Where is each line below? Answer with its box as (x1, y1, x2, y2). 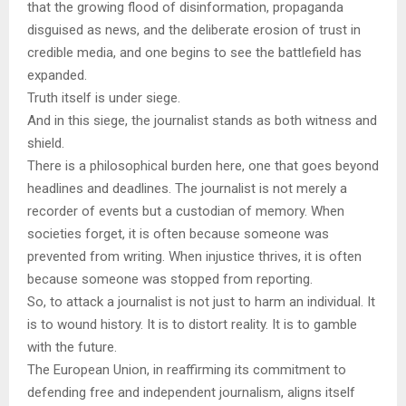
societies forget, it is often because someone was (27, 226, 329, 243)
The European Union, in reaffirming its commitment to (27, 362, 346, 379)
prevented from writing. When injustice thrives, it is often (27, 248, 362, 266)
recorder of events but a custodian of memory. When (27, 203, 344, 220)
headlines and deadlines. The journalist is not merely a (27, 180, 347, 198)
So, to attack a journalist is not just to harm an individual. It (27, 294, 375, 311)
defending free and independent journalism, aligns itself (27, 384, 355, 401)
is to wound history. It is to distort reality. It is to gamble (27, 316, 357, 333)
